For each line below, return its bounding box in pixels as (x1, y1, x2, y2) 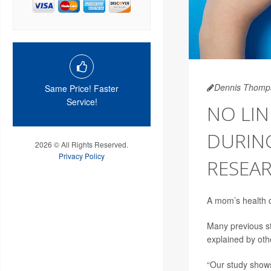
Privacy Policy (59, 150, 105, 161)
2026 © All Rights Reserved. (35, 139, 128, 149)
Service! (66, 95, 97, 108)
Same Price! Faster (45, 82, 119, 94)
